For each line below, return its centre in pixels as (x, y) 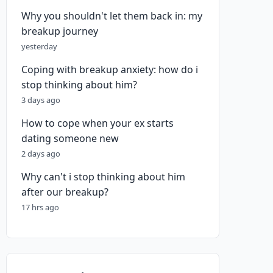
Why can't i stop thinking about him (103, 177)
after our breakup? (65, 192)
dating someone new (70, 138)
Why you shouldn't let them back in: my (112, 16)
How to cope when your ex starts (97, 123)
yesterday (39, 46)
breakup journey (60, 31)
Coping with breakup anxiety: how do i (110, 69)
